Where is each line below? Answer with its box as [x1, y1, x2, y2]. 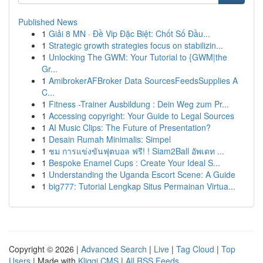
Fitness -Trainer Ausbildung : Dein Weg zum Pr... [49, 98, 229, 110]
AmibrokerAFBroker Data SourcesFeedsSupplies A [49, 75, 238, 86]
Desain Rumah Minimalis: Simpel [49, 133, 171, 145]
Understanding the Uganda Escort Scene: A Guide [49, 168, 235, 180]
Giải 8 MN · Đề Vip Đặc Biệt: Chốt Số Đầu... [49, 28, 210, 39]
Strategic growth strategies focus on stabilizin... [49, 39, 223, 51]
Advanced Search [81, 243, 147, 255]
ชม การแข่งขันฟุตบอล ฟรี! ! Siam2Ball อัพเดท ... [49, 145, 224, 157]
